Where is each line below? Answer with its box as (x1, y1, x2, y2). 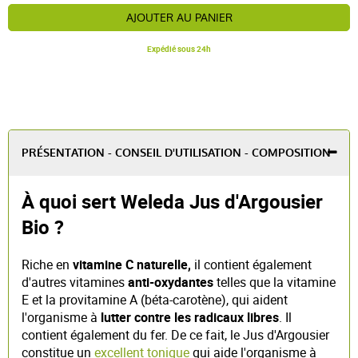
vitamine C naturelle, (73, 255, 191, 273)
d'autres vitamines (22, 272, 128, 291)
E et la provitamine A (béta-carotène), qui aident (22, 290, 288, 308)
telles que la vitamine (213, 272, 336, 291)
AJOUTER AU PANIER (125, 9, 233, 26)
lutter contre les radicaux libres (97, 308, 279, 326)
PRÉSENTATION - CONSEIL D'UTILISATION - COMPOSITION (22, 145, 331, 161)
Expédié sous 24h (147, 42, 211, 54)
